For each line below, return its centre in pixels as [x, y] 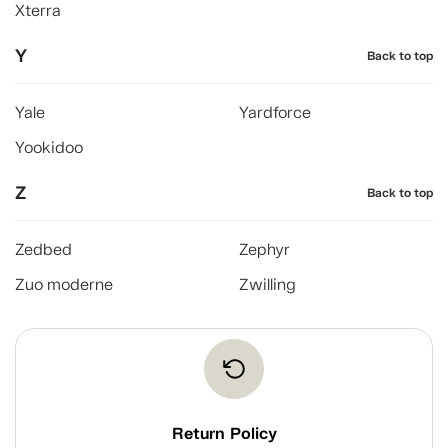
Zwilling [267, 284]
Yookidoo [49, 147]
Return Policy [224, 433]
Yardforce [275, 112]
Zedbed [43, 249]
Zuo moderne [64, 284]
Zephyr [264, 249]
